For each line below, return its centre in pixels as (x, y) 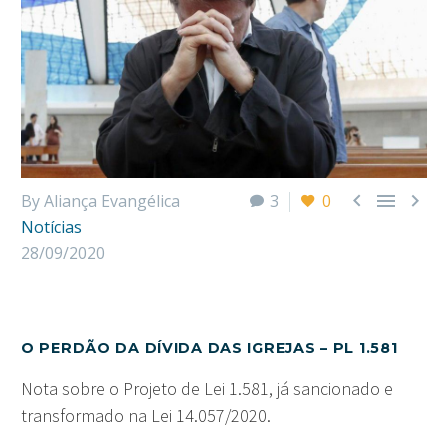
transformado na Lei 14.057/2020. (146, 415)
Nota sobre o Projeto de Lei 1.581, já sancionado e (207, 388)
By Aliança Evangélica (100, 200)
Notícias (51, 226)
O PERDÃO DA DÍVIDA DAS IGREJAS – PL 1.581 (209, 348)
